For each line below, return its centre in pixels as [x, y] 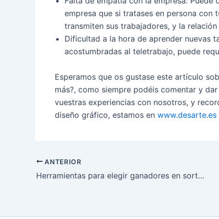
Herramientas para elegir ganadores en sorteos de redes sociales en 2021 [201, 176]
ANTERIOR [62, 162]
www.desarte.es [187, 115]
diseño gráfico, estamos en [106, 115]
